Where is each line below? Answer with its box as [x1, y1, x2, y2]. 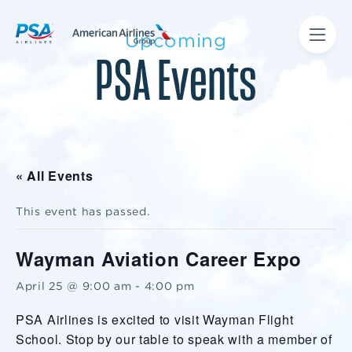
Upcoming [125, 29, 227, 52]
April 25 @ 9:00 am [16, 280, 132, 292]
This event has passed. [16, 205, 150, 218]
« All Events [16, 167, 93, 185]
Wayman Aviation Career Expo [16, 245, 302, 272]
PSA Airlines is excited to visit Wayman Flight [16, 310, 294, 328]
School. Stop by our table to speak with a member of [16, 330, 332, 348]
